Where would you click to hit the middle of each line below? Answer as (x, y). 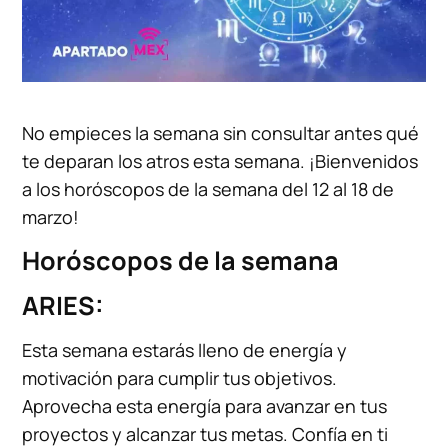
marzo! (51, 217)
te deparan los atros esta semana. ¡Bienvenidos (220, 161)
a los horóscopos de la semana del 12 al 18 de (208, 189)
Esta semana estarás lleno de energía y (185, 350)
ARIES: (63, 306)
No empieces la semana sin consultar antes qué (221, 133)
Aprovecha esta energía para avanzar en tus (205, 406)
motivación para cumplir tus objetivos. (180, 378)
